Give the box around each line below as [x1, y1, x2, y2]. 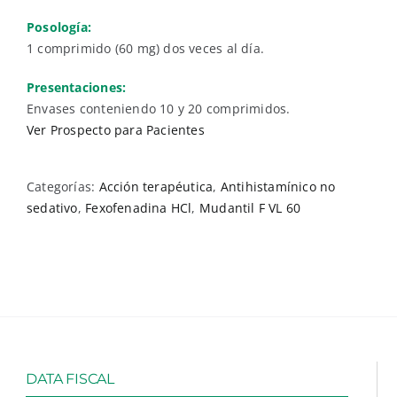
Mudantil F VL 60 [198, 199, 301, 216]
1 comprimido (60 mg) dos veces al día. [27, 40, 264, 57]
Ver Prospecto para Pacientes [27, 121, 205, 138]
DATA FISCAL [26, 370, 114, 387]
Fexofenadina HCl [85, 199, 192, 216]
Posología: [27, 19, 96, 35]
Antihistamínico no [220, 178, 336, 195]
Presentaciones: [27, 79, 127, 96]
